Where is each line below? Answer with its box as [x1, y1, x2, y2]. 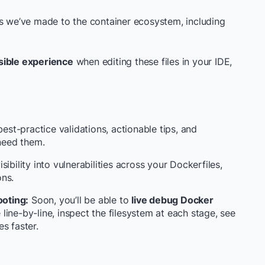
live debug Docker [131, 194, 214, 206]
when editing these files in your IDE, [73, 56, 232, 67]
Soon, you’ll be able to [28, 194, 132, 206]
